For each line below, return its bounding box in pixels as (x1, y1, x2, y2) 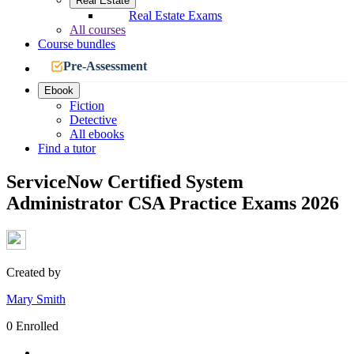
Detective (70, 113, 117, 126)
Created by (6, 265, 61, 279)
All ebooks (70, 127, 124, 141)
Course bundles (38, 37, 115, 51)
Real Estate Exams (129, 9, 222, 22)
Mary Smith (6, 292, 66, 306)
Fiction (70, 99, 104, 112)
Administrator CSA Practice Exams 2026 (6, 192, 339, 213)
